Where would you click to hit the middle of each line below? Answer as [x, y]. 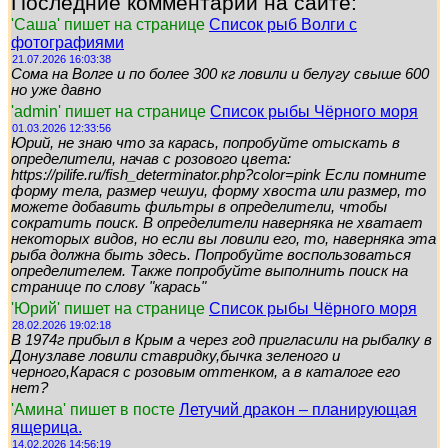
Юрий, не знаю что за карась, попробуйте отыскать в [205, 142]
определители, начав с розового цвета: [151, 158]
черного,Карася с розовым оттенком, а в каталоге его [205, 371]
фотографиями [67, 42]
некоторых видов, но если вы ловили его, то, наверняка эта [223, 238]
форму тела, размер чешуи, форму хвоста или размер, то [218, 190]
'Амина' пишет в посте [95, 409]
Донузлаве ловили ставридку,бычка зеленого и [175, 355]
